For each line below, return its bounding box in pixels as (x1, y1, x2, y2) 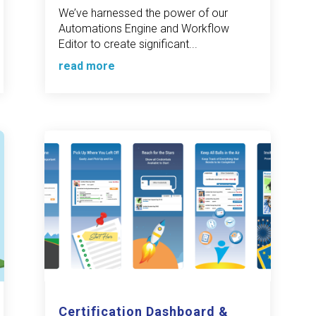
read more (59, 59, 116, 73)
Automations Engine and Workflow (59, 22, 230, 36)
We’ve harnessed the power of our (59, 6, 229, 20)
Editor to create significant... (59, 37, 198, 51)
